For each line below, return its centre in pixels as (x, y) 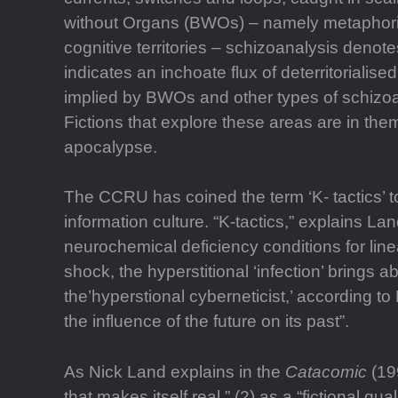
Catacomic (326, 371)
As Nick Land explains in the (175, 371)
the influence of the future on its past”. (207, 322)
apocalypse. (111, 147)
